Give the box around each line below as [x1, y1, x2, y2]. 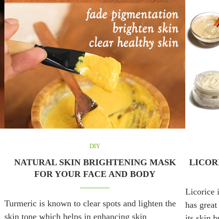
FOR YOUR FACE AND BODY [34, 169, 155, 179]
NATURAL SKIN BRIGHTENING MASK [14, 157, 176, 167]
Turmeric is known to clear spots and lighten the [4, 198, 176, 208]
